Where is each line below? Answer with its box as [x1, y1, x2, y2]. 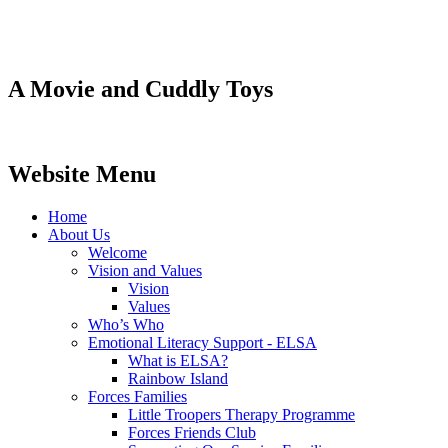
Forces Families [88, 387, 187, 405]
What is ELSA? [128, 351, 228, 369]
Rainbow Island [128, 369, 228, 387]
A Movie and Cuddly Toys [8, 76, 273, 103]
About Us [48, 225, 110, 243]
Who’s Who [88, 315, 164, 333]
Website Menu [8, 161, 156, 188]
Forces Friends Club [128, 423, 256, 441]
